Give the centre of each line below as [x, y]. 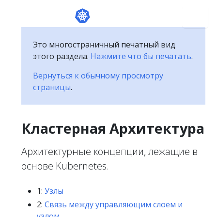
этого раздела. [62, 56]
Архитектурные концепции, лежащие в [109, 151]
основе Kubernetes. [65, 166]
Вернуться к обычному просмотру [98, 76]
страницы [52, 87]
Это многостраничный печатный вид [104, 45]
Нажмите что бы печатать [141, 56]
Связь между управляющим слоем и [114, 204]
